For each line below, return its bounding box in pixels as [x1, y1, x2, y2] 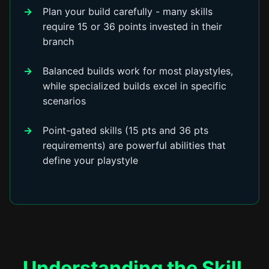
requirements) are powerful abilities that [43, 139, 226, 151]
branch [43, 35, 74, 47]
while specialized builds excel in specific [43, 80, 227, 92]
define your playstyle [43, 154, 139, 166]
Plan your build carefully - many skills [43, 5, 213, 17]
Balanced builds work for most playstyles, [43, 65, 234, 77]
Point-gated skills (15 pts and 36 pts [43, 124, 209, 136]
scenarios [43, 95, 86, 107]
